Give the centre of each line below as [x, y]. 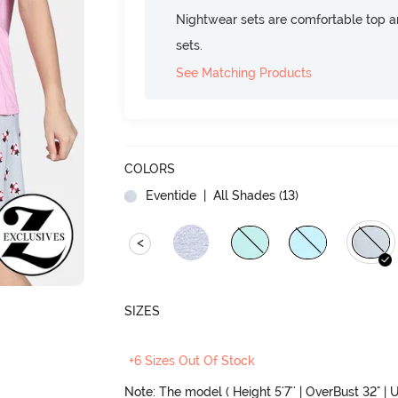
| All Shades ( [242, 195]
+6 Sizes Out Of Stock [192, 361]
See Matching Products [244, 72]
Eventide [171, 195]
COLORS [150, 168]
